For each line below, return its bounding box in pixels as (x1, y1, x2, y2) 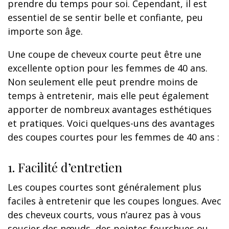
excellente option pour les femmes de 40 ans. (8, 61, 208, 74)
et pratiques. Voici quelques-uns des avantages (8, 117, 215, 129)
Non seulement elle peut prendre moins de (8, 75, 198, 88)
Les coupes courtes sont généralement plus (8, 180, 201, 193)
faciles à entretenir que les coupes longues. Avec (8, 194, 221, 207)
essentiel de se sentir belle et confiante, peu (8, 11, 203, 24)
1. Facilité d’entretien (8, 158, 122, 175)
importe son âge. (8, 25, 83, 37)
